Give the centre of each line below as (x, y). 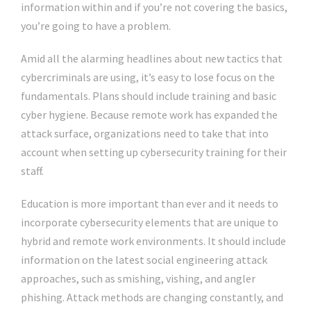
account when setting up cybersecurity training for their (154, 152)
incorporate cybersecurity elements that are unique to (150, 222)
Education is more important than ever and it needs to (150, 203)
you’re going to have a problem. (96, 26)
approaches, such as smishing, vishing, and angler (138, 278)
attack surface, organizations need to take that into (145, 133)
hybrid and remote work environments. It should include (153, 241)
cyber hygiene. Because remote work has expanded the (149, 115)
